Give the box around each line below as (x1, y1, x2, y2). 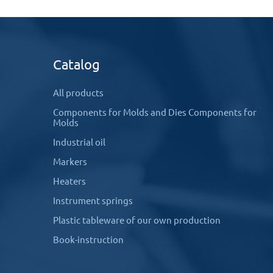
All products (53, 88, 104, 98)
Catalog (53, 57, 100, 72)
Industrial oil (53, 137, 105, 147)
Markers (53, 157, 87, 167)
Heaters (53, 176, 86, 186)
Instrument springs (53, 196, 133, 206)
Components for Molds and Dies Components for (53, 107, 257, 118)
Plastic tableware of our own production (53, 215, 221, 225)
